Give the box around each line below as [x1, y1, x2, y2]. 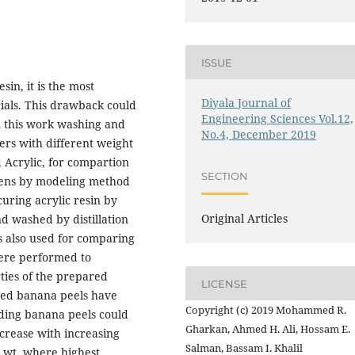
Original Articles [201, 211, 288, 227]
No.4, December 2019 [201, 127, 317, 143]
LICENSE [201, 277, 248, 290]
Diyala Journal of [201, 95, 292, 111]
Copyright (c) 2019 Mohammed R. [185, 303, 346, 318]
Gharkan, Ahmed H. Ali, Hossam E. [185, 322, 350, 337]
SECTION [201, 169, 249, 182]
